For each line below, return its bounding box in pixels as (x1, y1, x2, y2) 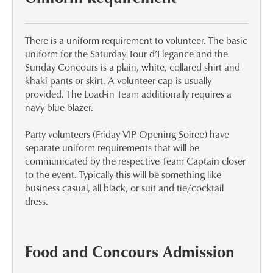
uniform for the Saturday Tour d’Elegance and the (25, 47, 228, 61)
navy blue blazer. (25, 101, 93, 115)
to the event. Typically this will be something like (25, 168, 221, 182)
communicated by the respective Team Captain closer (25, 154, 246, 168)
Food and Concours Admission (25, 240, 235, 263)
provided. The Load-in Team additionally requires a (25, 87, 232, 101)
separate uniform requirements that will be (25, 141, 199, 155)
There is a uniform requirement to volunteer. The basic (25, 34, 247, 48)
